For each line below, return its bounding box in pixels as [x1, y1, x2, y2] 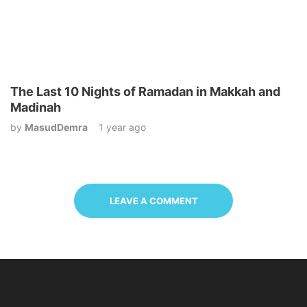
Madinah [10, 99, 61, 114]
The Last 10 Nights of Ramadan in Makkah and [10, 84, 280, 99]
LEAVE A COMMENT [109, 195, 198, 206]
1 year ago [99, 121, 146, 133]
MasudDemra [25, 121, 88, 133]
